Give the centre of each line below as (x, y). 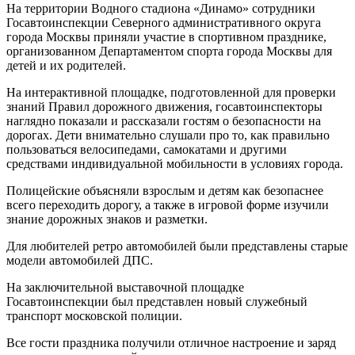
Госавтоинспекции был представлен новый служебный (157, 301)
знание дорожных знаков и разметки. (107, 219)
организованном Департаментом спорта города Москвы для (169, 51)
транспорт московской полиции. (94, 315)
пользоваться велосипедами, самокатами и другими (147, 149)
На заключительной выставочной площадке (125, 287)
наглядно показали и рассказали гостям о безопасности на (164, 120)
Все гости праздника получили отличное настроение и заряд (171, 342)
